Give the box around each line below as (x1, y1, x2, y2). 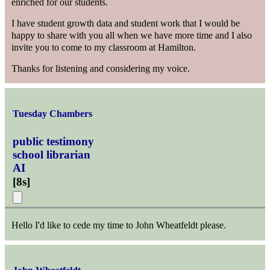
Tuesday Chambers (13, 108, 93, 119)
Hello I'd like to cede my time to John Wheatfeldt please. (11, 220, 227, 231)
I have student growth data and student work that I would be (11, 18, 240, 29)
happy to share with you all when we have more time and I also (11, 30, 253, 41)
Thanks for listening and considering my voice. (11, 63, 190, 74)
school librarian (13, 148, 91, 162)
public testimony (13, 135, 95, 148)
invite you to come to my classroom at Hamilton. (11, 42, 196, 53)
